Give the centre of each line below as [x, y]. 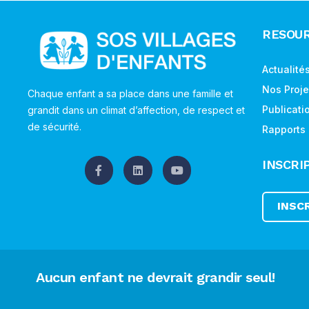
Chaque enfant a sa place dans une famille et [130, 94]
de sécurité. [54, 127]
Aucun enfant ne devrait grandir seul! [156, 277]
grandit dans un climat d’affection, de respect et [136, 110]
